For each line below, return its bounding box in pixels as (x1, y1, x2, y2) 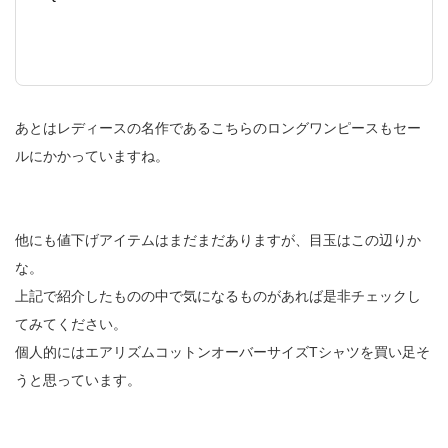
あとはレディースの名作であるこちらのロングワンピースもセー (15, 120, 421, 137)
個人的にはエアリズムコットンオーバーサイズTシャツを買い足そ (15, 344, 430, 361)
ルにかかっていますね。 (15, 148, 169, 165)
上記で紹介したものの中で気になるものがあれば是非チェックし (15, 288, 421, 305)
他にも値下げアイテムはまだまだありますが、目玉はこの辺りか (15, 232, 421, 249)
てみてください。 (15, 316, 127, 333)
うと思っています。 (15, 372, 141, 389)
